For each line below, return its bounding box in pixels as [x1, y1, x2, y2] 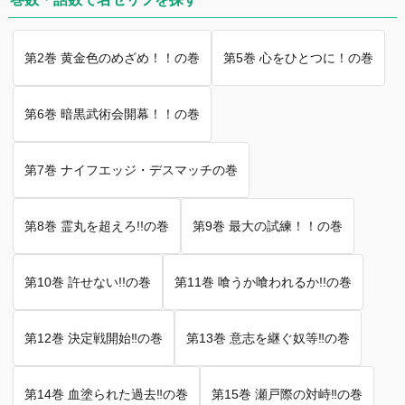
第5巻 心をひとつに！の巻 [223, 50, 373, 65]
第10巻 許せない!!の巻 [24, 274, 151, 289]
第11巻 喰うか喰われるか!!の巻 [174, 274, 352, 289]
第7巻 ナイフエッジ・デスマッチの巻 [24, 162, 238, 177]
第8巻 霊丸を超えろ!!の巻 [24, 218, 169, 233]
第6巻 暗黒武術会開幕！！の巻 [24, 106, 200, 121]
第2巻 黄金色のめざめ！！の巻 [24, 50, 200, 65]
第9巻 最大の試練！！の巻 [193, 218, 343, 233]
